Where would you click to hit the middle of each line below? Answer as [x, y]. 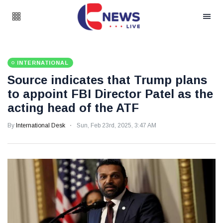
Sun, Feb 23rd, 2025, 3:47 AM [116, 125]
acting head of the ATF [73, 108]
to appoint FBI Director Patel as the [110, 94]
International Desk [41, 125]
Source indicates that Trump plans [107, 80]
